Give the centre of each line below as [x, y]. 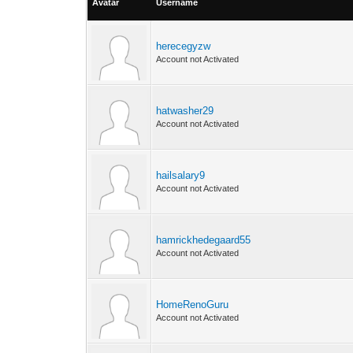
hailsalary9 [181, 175]
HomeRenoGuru [193, 305]
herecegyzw [184, 46]
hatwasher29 [185, 111]
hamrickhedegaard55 [204, 240]
